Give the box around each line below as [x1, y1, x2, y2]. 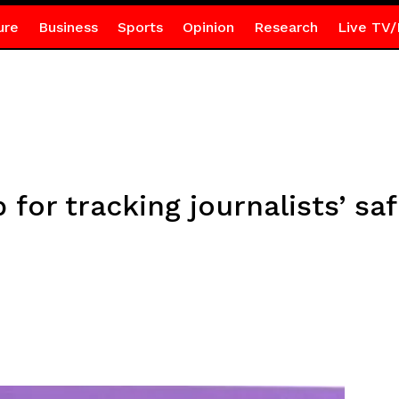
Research [253, 19, 318, 36]
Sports [117, 19, 163, 36]
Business [37, 19, 98, 36]
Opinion [182, 19, 234, 36]
